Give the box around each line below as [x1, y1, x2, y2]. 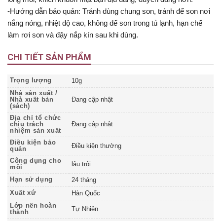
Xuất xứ [10, 189, 36, 197]
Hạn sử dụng [10, 176, 53, 184]
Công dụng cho [10, 157, 62, 165]
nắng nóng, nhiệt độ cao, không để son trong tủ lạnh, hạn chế [7, 18, 202, 27]
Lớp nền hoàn [10, 202, 57, 210]
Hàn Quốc [72, 190, 100, 197]
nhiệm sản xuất [10, 127, 61, 135]
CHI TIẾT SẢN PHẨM [7, 52, 91, 63]
